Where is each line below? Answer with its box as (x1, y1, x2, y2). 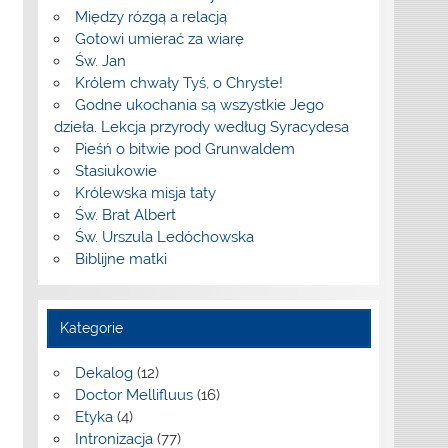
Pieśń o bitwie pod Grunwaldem (74, 140, 295, 159)
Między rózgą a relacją (74, 8, 227, 27)
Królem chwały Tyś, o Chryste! (74, 74, 283, 93)
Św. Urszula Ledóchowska (74, 228, 254, 247)
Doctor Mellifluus (74, 386, 193, 405)
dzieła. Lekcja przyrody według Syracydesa (53, 118, 349, 137)
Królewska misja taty (74, 184, 216, 203)
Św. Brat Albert (74, 206, 176, 225)
